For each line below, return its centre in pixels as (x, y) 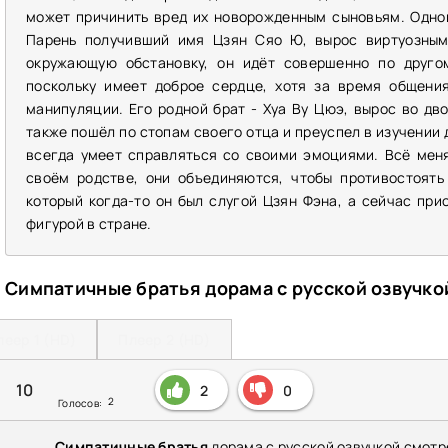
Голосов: (81, 403)
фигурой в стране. (89, 223)
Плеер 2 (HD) (164, 339)
